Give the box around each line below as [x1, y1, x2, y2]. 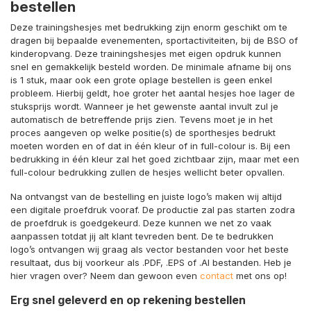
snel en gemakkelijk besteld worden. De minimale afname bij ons [10, 60, 292, 72]
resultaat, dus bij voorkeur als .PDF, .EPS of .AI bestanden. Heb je [10, 256, 292, 268]
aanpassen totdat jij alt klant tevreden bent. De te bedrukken [10, 230, 274, 242]
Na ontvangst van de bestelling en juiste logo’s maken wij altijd [10, 190, 282, 202]
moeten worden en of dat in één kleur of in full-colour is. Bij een [10, 140, 290, 151]
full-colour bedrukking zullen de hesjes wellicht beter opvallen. [10, 166, 285, 178]
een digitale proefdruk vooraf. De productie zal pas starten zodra [10, 203, 295, 215]
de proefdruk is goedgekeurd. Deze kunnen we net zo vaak [10, 217, 271, 228]
